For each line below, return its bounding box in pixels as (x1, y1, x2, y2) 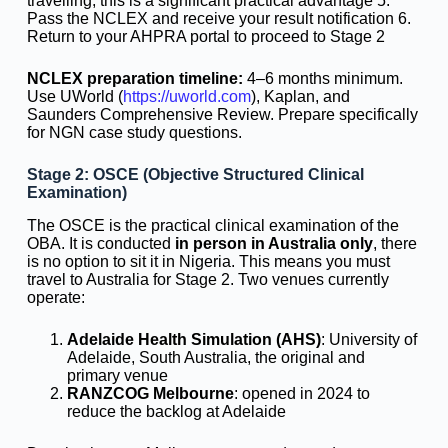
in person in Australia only (174, 234, 373, 252)
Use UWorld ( (26, 87, 123, 105)
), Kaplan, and (250, 87, 350, 105)
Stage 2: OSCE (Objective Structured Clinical (26, 165, 364, 183)
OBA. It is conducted (26, 234, 175, 252)
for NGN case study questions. (26, 123, 242, 141)
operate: (26, 288, 85, 306)
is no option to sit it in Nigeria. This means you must (26, 252, 390, 270)
